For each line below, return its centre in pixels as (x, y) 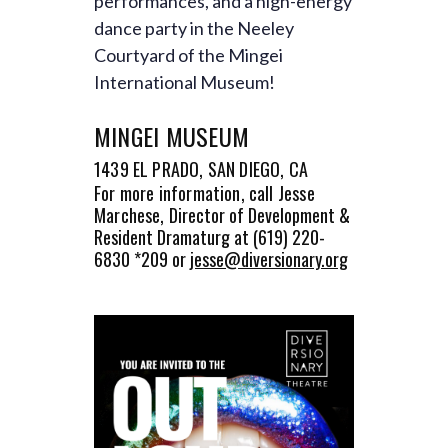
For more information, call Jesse (204, 193)
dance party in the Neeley (194, 28)
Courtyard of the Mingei (188, 55)
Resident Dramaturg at (173, 237)
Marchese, (131, 215)
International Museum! (184, 82)
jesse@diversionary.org (269, 259)
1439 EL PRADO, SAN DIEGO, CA (201, 169)
